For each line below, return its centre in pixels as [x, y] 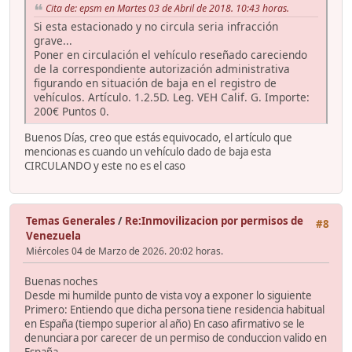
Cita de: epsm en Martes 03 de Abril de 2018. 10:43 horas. [167, 9]
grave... [53, 41]
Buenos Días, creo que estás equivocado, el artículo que [158, 138]
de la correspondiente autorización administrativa [162, 69]
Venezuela [53, 236]
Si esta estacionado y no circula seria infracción [156, 27]
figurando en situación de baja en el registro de [155, 83]
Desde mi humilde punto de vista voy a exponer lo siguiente [168, 295]
